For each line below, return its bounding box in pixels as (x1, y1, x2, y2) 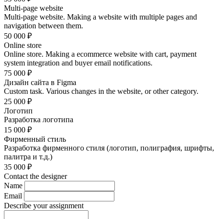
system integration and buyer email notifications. (4, 59, 153, 67)
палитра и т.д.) (4, 153, 52, 161)
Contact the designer (4, 172, 67, 180)
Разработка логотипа (4, 115, 73, 124)
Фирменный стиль (4, 135, 66, 143)
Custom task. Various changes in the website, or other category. (4, 87, 198, 95)
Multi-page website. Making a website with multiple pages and (4, 13, 197, 21)
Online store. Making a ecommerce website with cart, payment (4, 50, 197, 58)
